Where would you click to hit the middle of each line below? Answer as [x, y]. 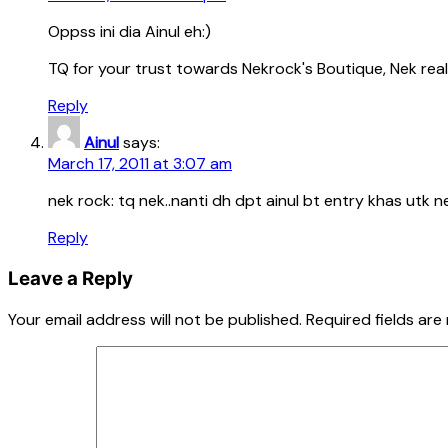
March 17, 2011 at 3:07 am [140, 164]
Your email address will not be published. [155, 319]
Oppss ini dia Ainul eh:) [129, 32]
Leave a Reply [70, 278]
